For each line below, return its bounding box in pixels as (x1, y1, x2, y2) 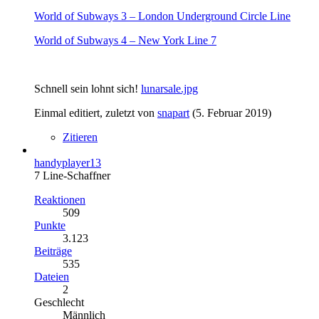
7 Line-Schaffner (34, 169, 110, 182)
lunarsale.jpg (141, 82, 198, 95)
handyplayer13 (34, 156, 101, 169)
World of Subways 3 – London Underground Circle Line (34, 9, 291, 22)
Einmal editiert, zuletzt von (34, 106, 157, 119)
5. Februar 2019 (196, 106, 268, 119)
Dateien (34, 270, 69, 283)
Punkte (34, 219, 66, 231)
